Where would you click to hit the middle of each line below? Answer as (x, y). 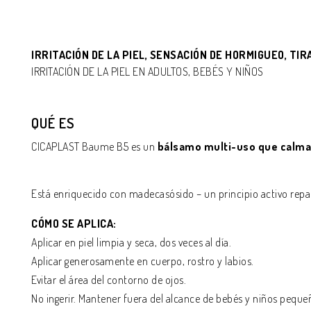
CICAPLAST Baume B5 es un (94, 146)
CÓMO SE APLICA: (74, 224)
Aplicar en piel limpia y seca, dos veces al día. (131, 242)
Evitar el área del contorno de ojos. (109, 280)
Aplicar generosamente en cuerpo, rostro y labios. (143, 261)
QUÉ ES (53, 123)
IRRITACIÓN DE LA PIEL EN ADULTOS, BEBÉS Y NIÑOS (148, 72)
